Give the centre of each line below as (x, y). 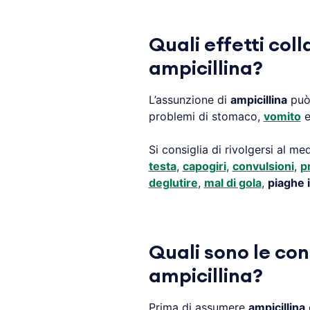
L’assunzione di (189, 100)
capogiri (204, 166)
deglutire (173, 183)
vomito (282, 116)
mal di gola (232, 183)
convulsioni (263, 166)
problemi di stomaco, (206, 116)
